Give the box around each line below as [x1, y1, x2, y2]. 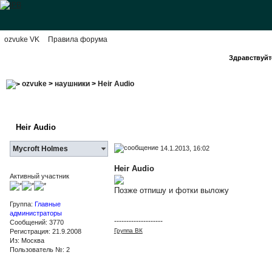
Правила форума [48, 35, 107, 44]
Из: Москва [9, 236, 44, 244]
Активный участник [9, 172, 69, 180]
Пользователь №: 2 [9, 245, 70, 253]
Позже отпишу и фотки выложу [114, 185, 229, 195]
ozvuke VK [4, 35, 39, 44]
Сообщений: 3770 [9, 218, 64, 226]
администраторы [9, 209, 62, 217]
